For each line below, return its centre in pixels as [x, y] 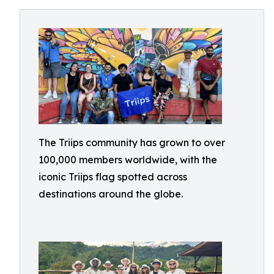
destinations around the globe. [111, 194]
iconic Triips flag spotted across [113, 177]
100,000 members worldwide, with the [128, 160]
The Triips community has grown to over [132, 143]
